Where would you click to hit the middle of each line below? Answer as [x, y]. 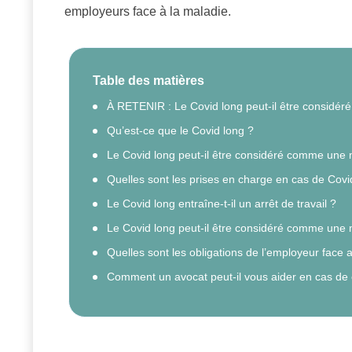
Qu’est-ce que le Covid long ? [180, 131]
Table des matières [148, 81]
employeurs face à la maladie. [148, 12]
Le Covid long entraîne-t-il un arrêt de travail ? [222, 204]
